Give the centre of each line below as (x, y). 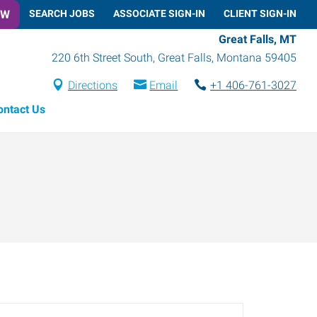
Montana (239, 57)
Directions (92, 85)
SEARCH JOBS (62, 13)
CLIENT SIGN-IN (260, 13)
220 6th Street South (102, 57)
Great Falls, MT (258, 39)
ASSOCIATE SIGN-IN (159, 13)
